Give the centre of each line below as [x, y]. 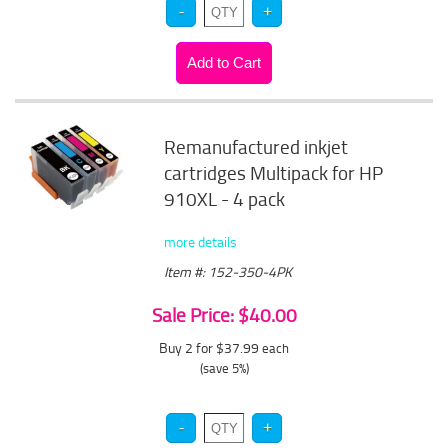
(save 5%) [224, 368]
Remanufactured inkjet [256, 147]
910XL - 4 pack [225, 199]
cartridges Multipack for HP [274, 173]
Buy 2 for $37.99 [210, 347]
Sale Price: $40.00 [224, 315]
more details [201, 241]
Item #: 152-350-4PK [228, 271]
